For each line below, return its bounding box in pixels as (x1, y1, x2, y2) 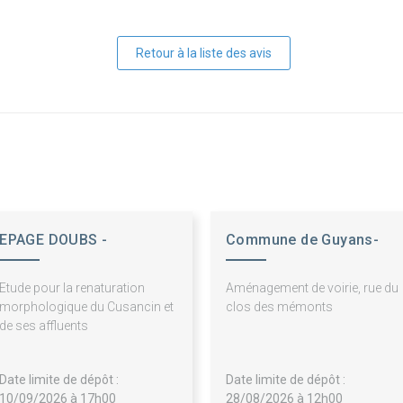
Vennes (226, 258, 278, 276)
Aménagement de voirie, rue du (226, 281, 399, 296)
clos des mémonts (226, 300, 333, 315)
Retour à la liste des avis (135, 46, 272, 61)
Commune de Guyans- (226, 231, 380, 249)
